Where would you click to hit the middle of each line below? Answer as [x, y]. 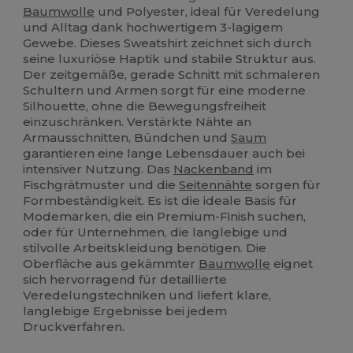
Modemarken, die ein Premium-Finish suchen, [165, 217]
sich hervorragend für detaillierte [125, 280]
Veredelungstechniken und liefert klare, [147, 295]
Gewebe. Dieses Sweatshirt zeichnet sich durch [167, 43]
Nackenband [214, 169]
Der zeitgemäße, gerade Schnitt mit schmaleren [172, 75]
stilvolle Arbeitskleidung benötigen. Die [145, 248]
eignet [292, 264]
